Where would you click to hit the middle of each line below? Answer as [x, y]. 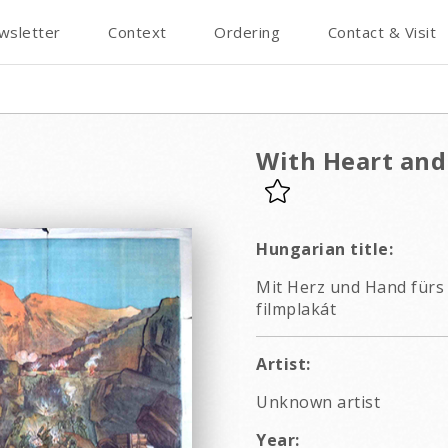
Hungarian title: [324, 249]
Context [137, 32]
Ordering [247, 32]
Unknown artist [318, 402]
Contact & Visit [381, 32]
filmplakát [296, 309]
